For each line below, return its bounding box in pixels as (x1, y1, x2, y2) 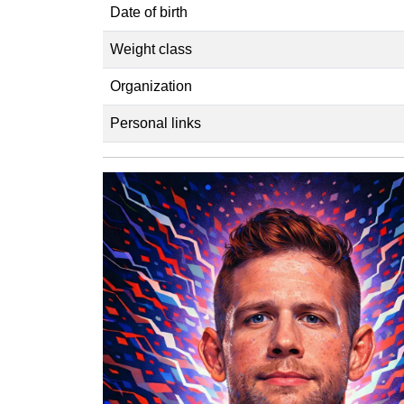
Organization (110, 78, 192, 95)
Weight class (110, 41, 192, 58)
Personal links (110, 115, 201, 132)
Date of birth (110, 5, 188, 21)
